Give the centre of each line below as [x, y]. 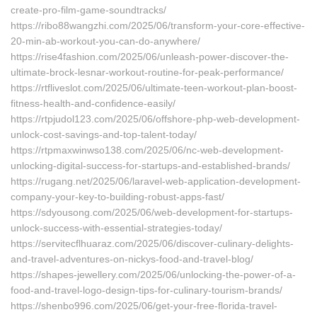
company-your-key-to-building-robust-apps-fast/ [117, 197]
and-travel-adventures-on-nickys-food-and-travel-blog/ [132, 259]
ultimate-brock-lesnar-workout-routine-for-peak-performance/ [147, 72]
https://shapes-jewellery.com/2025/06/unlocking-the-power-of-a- [153, 275]
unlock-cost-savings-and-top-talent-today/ [104, 134]
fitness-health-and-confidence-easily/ [93, 103]
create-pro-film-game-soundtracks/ [88, 10]
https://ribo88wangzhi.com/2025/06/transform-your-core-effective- [158, 25]
